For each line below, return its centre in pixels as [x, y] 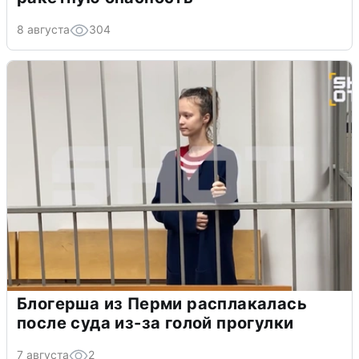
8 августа [43, 30]
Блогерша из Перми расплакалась [162, 304]
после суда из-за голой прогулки [155, 323]
